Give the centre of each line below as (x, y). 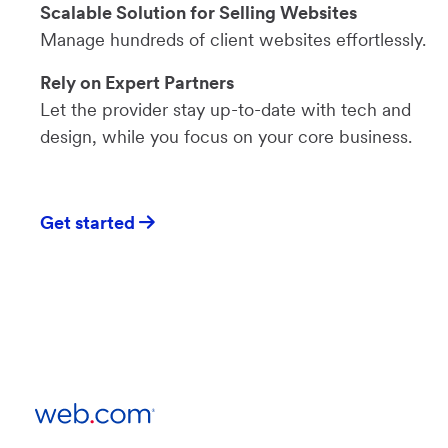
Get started (89, 223)
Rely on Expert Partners (137, 83)
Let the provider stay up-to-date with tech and (225, 110)
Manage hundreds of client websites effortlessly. (233, 40)
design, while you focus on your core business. (226, 137)
